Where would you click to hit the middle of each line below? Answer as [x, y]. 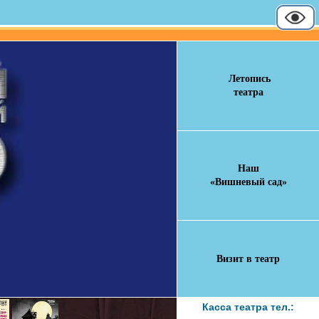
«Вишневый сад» [248, 182]
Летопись [250, 79]
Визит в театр [248, 259]
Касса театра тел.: [248, 307]
